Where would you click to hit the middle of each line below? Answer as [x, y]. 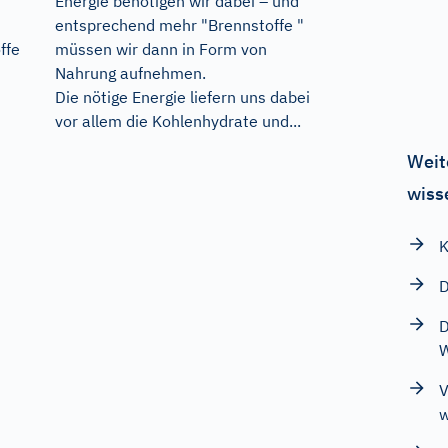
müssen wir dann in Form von [160, 49]
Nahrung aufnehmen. [130, 73]
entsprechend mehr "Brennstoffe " [179, 25]
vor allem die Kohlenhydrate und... [177, 121]
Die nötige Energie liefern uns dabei [182, 97]
